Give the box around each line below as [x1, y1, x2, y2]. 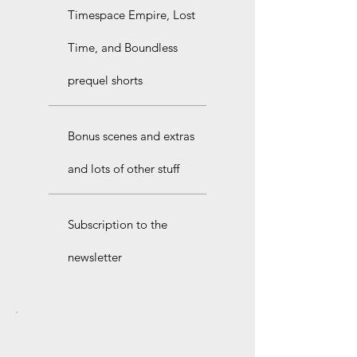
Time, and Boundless [68, 39, 178, 55]
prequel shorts [68, 72, 143, 88]
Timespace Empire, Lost [68, 6, 195, 22]
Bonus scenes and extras [68, 127, 194, 143]
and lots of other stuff [68, 160, 179, 176]
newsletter [68, 249, 122, 265]
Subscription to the [68, 216, 167, 232]
